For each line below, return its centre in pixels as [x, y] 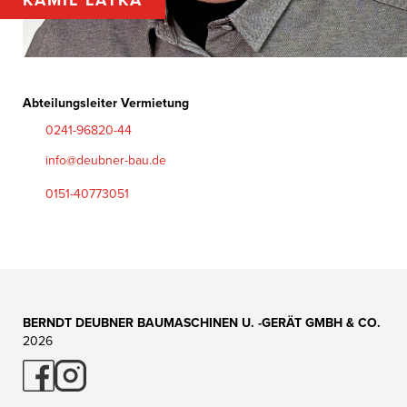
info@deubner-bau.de [106, 160]
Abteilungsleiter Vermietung [106, 103]
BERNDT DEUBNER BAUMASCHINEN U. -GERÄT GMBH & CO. [202, 323]
